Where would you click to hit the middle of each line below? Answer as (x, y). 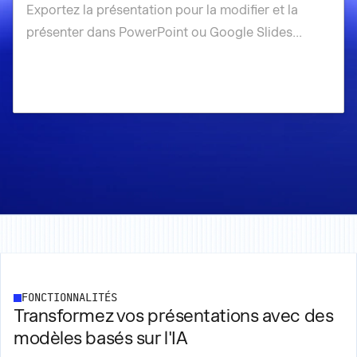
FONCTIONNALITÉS (69, 298)
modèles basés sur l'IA (101, 338)
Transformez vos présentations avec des (174, 316)
